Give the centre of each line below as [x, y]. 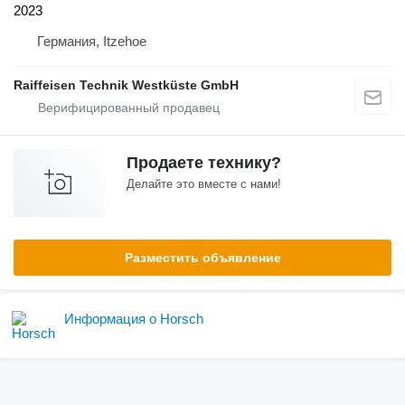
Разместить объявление [202, 257]
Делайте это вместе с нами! [204, 184]
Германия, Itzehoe [92, 41]
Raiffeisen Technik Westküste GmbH [126, 85]
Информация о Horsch [134, 318]
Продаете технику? [204, 162]
